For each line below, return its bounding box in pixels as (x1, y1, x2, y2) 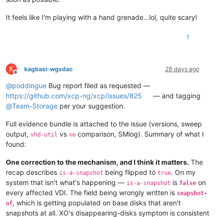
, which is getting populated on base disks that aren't (13, 198, 181, 207)
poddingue (12, 81, 46, 90)
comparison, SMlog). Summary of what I (76, 129, 204, 138)
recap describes (6, 168, 59, 176)
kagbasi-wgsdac (24, 65, 73, 73)
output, (6, 129, 31, 138)
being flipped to (103, 168, 157, 176)
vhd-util (31, 131, 58, 138)
